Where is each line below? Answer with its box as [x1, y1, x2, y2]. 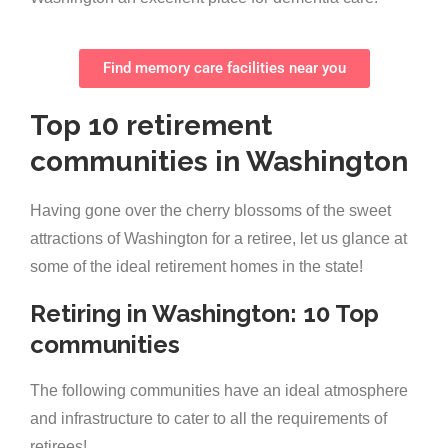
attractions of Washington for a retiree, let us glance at [30, 230, 407, 248]
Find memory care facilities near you [102, 59, 346, 78]
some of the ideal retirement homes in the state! [30, 258, 363, 276]
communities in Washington [30, 145, 408, 179]
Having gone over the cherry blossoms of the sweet [30, 202, 391, 220]
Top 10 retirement [30, 109, 272, 143]
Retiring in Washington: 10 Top [30, 299, 379, 329]
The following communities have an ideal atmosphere [30, 382, 408, 400]
